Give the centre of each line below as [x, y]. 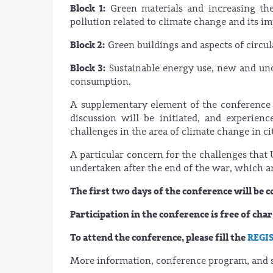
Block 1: [88, 8]
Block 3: [88, 68]
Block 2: [88, 45]
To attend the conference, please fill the [159, 237]
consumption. [102, 81]
